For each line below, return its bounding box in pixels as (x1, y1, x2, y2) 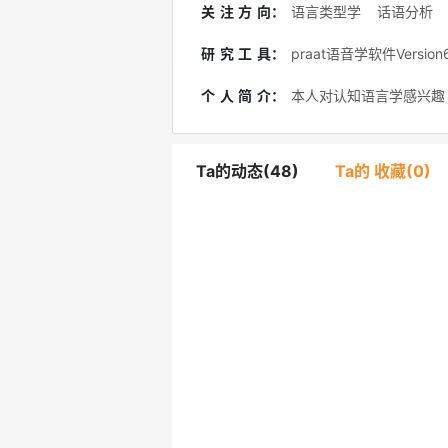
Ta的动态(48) (196, 161, 303, 181)
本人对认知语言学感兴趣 (291, 86, 445, 104)
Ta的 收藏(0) (335, 161, 435, 181)
